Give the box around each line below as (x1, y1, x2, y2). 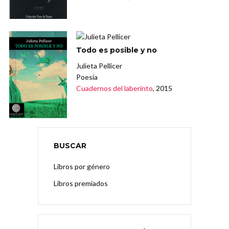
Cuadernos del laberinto (76, 84, 153, 93)
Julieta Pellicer (76, 61, 123, 71)
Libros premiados (54, 179, 108, 188)
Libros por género (54, 162, 110, 171)
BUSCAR (54, 141, 86, 151)
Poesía (76, 73, 98, 82)
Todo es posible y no (76, 45, 157, 55)
